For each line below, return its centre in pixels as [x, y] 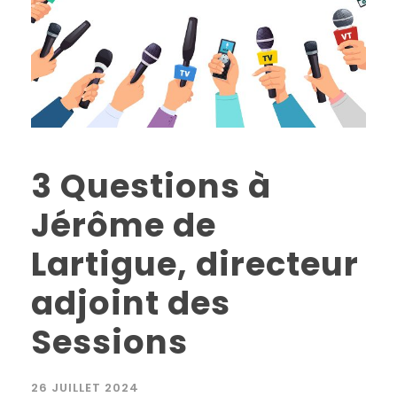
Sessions [109, 343]
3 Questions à [151, 187]
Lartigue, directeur [195, 265]
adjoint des [131, 304]
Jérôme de [124, 226]
